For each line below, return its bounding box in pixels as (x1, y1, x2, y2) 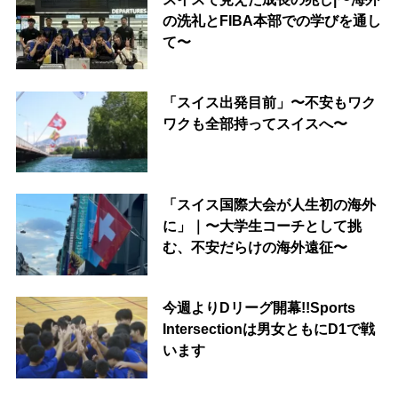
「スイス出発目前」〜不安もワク (162, 93, 376, 110)
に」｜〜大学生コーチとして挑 (162, 218, 362, 235)
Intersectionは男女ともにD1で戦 (162, 321, 375, 338)
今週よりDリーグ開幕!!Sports (162, 299, 355, 316)
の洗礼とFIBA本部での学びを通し (162, 12, 381, 28)
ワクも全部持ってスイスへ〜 (162, 115, 347, 131)
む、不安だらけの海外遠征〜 (162, 239, 347, 256)
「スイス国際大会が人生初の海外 (162, 196, 376, 213)
